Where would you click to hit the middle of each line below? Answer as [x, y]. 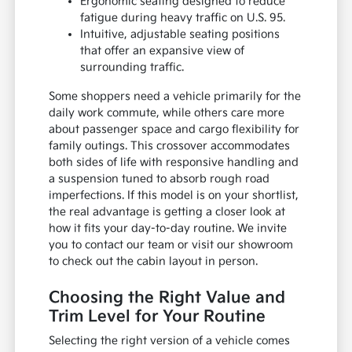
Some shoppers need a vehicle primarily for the [175, 96]
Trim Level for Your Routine [158, 316]
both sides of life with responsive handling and [174, 162]
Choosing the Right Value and [167, 297]
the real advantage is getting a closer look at [167, 211]
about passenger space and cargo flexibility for [174, 129]
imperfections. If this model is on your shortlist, [174, 195]
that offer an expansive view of [163, 50]
